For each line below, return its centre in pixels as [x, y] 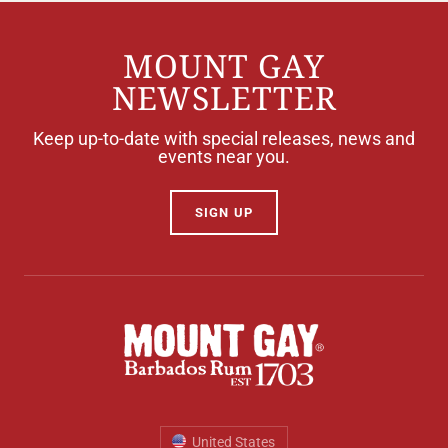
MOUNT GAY [224, 65]
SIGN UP [224, 212]
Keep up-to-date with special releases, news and [224, 138]
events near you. [224, 156]
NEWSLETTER [224, 97]
